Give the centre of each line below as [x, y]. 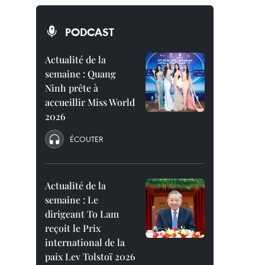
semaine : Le [72, 200]
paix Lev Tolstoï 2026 [90, 256]
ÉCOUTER [86, 139]
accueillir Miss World [90, 102]
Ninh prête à [72, 88]
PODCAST [90, 32]
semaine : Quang [80, 74]
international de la [85, 242]
